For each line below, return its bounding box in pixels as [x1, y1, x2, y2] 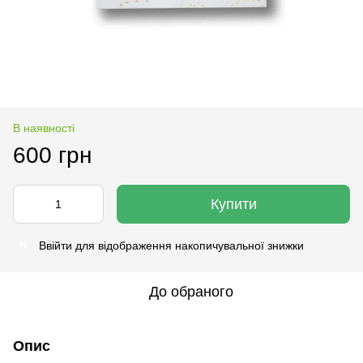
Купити [210, 195, 257, 212]
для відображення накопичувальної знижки [72, 238, 304, 252]
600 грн [13, 142, 92, 168]
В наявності [13, 121, 75, 135]
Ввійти [39, 238, 72, 252]
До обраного [149, 283, 233, 300]
